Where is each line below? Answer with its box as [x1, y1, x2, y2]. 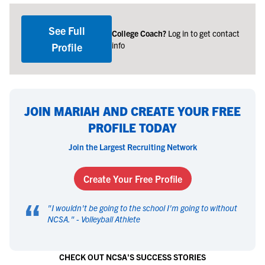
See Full [48, 23, 85, 37]
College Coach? [112, 27, 169, 38]
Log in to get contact [168, 27, 240, 38]
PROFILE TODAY [88, 119, 177, 135]
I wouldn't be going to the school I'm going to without [51, 202, 237, 213]
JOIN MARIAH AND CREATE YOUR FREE [24, 103, 241, 118]
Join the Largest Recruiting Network [68, 141, 197, 152]
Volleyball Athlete [81, 213, 140, 224]
